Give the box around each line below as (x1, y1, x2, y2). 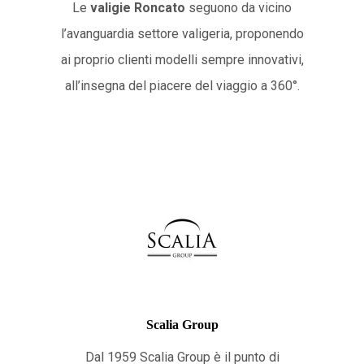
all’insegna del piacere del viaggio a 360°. (64, 77, 300, 93)
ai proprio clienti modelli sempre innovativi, (60, 51, 304, 67)
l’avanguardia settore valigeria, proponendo (60, 25, 304, 41)
